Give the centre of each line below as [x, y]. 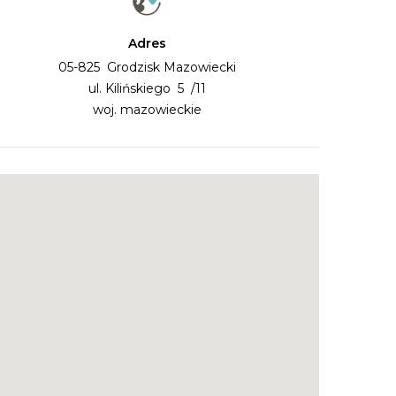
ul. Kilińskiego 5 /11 [147, 88]
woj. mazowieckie [147, 110]
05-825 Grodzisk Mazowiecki [147, 67]
